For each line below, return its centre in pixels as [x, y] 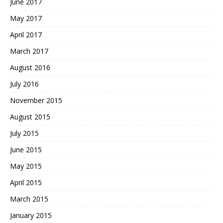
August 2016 [30, 68]
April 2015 [26, 183]
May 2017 [26, 18]
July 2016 [24, 84]
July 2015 [24, 133]
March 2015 [29, 199]
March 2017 [29, 51]
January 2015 [31, 216]
